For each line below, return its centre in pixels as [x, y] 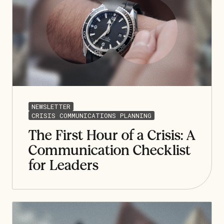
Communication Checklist [109, 150]
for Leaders [63, 165]
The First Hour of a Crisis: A [112, 135]
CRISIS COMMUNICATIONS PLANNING [91, 115]
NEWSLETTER [51, 106]
